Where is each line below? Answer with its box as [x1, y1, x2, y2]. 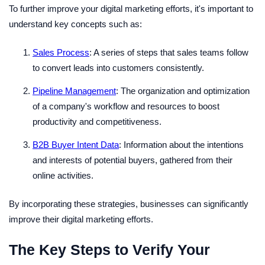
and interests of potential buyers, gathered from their [33, 155, 232, 165]
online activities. [33, 170, 93, 180]
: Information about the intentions [119, 140, 244, 150]
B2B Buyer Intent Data [33, 140, 119, 150]
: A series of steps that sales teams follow [89, 47, 248, 57]
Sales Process [33, 47, 89, 57]
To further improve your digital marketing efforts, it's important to [9, 4, 253, 14]
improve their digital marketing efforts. [9, 214, 153, 224]
